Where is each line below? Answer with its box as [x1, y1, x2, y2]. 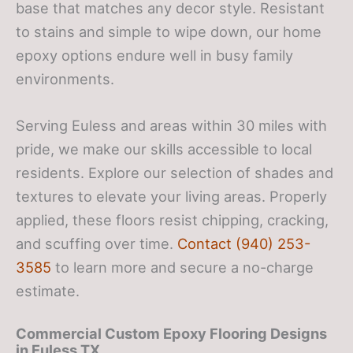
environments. [16, 69, 114, 87]
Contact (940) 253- [177, 235, 310, 253]
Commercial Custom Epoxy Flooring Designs [16, 325, 327, 343]
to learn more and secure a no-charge [51, 258, 314, 277]
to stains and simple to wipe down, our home [16, 22, 321, 40]
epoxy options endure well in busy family [16, 46, 293, 64]
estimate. [16, 282, 80, 300]
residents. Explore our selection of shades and [16, 164, 333, 182]
